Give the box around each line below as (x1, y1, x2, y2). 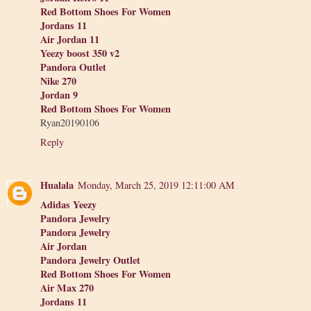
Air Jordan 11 (40, 31, 99, 47)
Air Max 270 (40, 280, 94, 295)
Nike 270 (40, 73, 76, 88)
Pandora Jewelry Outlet (40, 252, 140, 267)
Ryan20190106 (40, 115, 99, 129)
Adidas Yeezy (40, 196, 96, 212)
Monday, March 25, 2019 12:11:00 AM (78, 178, 235, 192)
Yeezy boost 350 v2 (40, 45, 119, 60)
